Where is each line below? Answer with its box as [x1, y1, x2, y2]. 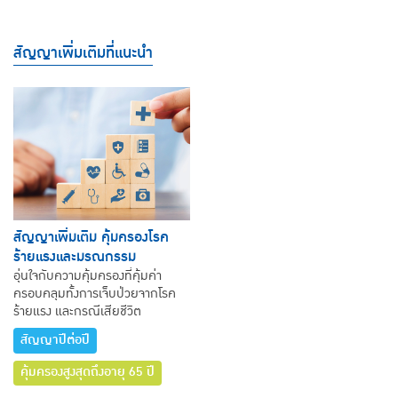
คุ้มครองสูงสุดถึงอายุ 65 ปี [20, 362, 155, 384]
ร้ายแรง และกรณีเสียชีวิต [13, 301, 141, 322]
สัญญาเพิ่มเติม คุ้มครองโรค [13, 225, 169, 249]
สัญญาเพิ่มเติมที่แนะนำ [13, 40, 153, 67]
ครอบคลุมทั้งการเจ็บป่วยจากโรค [13, 283, 176, 305]
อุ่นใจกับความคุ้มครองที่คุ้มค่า [13, 266, 162, 287]
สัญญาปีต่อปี [20, 329, 90, 351]
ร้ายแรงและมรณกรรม [13, 244, 136, 268]
